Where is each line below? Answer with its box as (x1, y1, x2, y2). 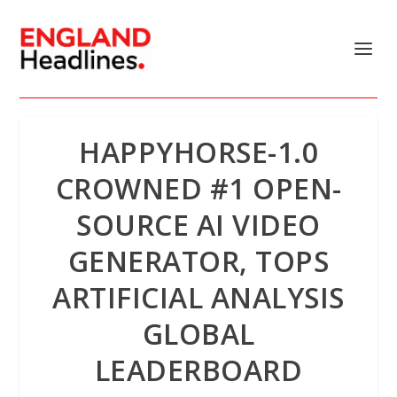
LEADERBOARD (94, 351, 303, 389)
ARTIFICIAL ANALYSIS (52, 278, 345, 316)
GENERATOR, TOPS (67, 242, 330, 280)
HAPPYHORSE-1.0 (79, 133, 318, 171)
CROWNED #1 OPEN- (55, 169, 342, 207)
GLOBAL (142, 315, 255, 353)
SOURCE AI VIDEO (76, 206, 321, 244)
